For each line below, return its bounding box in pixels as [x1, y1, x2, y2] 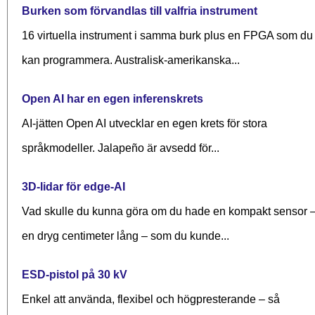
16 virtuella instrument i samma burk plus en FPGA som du [22, 29, 313, 41]
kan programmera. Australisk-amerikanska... [22, 53, 240, 66]
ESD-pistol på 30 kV [22, 268, 127, 281]
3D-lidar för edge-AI [22, 180, 125, 193]
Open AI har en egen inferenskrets [22, 92, 203, 105]
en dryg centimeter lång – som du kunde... [22, 229, 229, 242]
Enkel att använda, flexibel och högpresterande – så [22, 292, 280, 305]
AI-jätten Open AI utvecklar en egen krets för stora [22, 117, 267, 129]
